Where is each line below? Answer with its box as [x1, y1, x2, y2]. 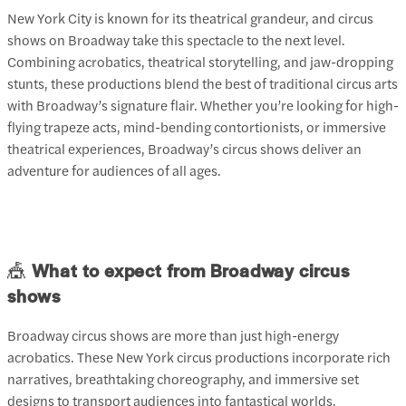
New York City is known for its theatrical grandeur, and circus [7, 8, 373, 27]
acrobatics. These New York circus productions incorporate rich [7, 346, 391, 366]
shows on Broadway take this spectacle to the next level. [7, 30, 345, 49]
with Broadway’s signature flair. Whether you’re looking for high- [7, 95, 399, 114]
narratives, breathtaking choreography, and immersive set [7, 368, 359, 388]
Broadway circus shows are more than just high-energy [7, 324, 339, 344]
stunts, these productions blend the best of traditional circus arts [7, 73, 398, 92]
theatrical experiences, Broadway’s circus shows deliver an [7, 139, 362, 158]
